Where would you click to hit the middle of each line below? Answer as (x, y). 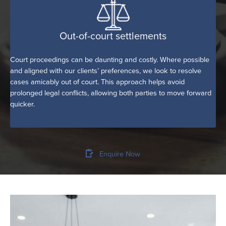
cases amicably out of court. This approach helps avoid (97, 82)
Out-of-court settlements (113, 36)
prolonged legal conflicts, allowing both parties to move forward (111, 93)
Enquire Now (120, 154)
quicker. (22, 104)
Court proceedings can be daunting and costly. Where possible (110, 60)
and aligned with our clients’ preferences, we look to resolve (106, 71)
